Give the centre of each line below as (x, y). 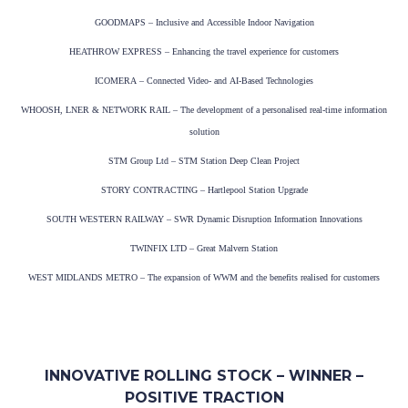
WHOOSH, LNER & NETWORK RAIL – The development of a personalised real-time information (204, 110)
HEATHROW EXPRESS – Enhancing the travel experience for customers (204, 52)
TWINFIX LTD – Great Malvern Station (204, 249)
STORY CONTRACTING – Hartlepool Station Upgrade (204, 190)
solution (204, 132)
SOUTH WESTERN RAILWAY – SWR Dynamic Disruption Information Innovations (204, 219)
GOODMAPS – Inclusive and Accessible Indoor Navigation (204, 23)
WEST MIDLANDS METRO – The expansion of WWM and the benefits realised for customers (204, 278)
